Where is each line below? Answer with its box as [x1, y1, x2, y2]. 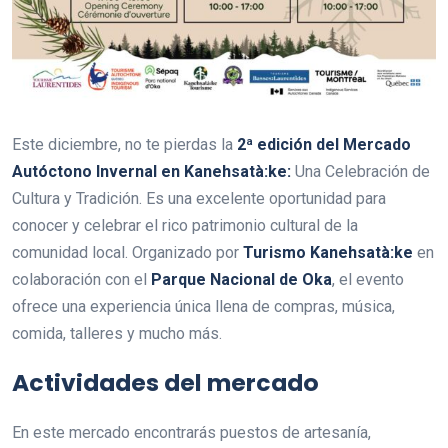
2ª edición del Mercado [237, 135, 411, 155]
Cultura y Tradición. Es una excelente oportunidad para [12, 189, 386, 209]
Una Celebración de [291, 162, 430, 182]
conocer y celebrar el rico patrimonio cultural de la [12, 216, 358, 236]
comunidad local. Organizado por [12, 243, 243, 263]
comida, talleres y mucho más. [12, 324, 222, 344]
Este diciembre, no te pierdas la [12, 135, 237, 155]
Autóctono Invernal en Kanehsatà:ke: [12, 162, 291, 182]
